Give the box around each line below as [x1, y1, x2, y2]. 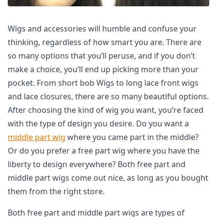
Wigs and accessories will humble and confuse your [8, 23, 197, 34]
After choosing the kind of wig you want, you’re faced [8, 105, 203, 115]
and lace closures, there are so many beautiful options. [8, 91, 209, 102]
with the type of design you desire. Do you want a [8, 118, 189, 129]
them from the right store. [8, 186, 105, 197]
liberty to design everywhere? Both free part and [8, 159, 186, 170]
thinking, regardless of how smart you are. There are [8, 37, 201, 47]
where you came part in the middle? [65, 132, 199, 142]
